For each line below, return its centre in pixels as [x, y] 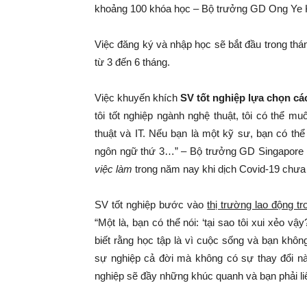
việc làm [113, 169]
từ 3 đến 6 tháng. [132, 62]
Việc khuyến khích [137, 98]
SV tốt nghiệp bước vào [151, 205]
